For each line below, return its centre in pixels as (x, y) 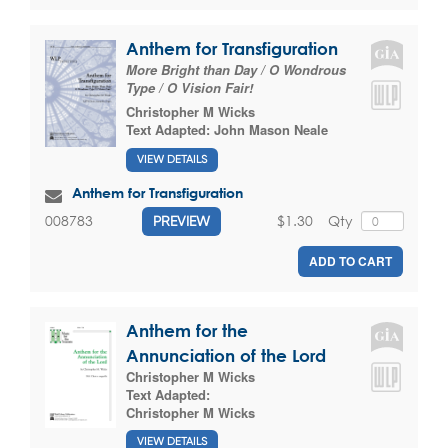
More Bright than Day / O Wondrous (236, 70)
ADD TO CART (350, 260)
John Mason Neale (271, 130)
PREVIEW (181, 220)
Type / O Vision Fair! (189, 88)
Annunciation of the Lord (226, 355)
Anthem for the (187, 330)
